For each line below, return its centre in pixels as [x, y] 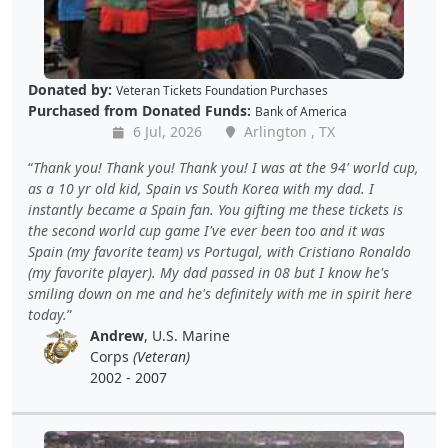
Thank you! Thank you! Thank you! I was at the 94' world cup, [226, 168]
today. [47, 315]
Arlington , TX [287, 132]
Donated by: [70, 90]
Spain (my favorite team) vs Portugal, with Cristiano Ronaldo [219, 252]
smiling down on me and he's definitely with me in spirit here [220, 294]
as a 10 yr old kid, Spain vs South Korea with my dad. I [201, 189]
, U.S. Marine [186, 336]
